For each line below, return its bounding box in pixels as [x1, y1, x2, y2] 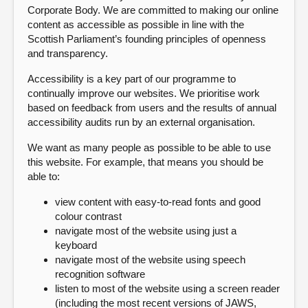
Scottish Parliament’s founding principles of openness [27, 33, 266, 45]
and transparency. [27, 47, 108, 59]
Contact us [14, 59, 71, 71]
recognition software [55, 268, 145, 280]
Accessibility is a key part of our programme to [27, 73, 236, 85]
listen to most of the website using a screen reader [55, 283, 280, 294]
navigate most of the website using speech [55, 254, 245, 265]
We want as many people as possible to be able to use [27, 142, 271, 153]
